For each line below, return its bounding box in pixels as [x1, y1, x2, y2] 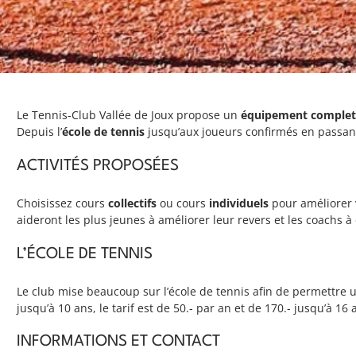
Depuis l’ [17, 124, 63, 140]
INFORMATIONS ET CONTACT [17, 334, 221, 350]
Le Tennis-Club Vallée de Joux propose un [17, 107, 242, 123]
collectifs [108, 195, 157, 211]
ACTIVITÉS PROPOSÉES [17, 157, 180, 174]
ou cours [157, 195, 210, 211]
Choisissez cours [17, 195, 109, 211]
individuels [209, 195, 269, 211]
